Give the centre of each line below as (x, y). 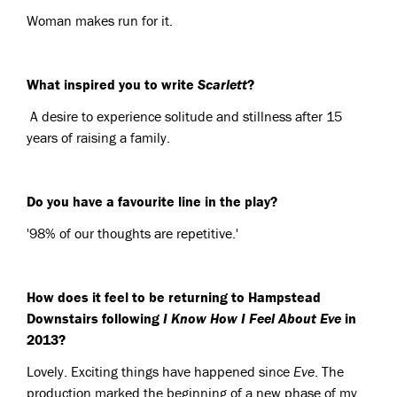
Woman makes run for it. (100, 21)
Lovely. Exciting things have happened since (160, 372)
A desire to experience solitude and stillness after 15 (184, 117)
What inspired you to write (112, 85)
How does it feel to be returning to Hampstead (174, 297)
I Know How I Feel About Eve (252, 319)
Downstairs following (95, 319)
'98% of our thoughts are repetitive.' (132, 234)
